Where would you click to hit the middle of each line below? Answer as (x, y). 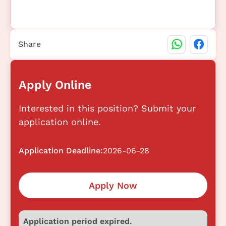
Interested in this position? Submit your (107, 108)
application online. (60, 122)
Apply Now (113, 185)
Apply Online (55, 84)
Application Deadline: (61, 150)
